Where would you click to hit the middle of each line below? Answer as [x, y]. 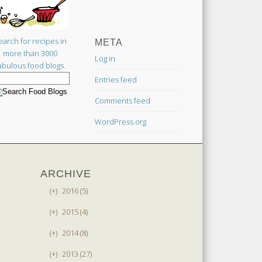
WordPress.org [120, 121]
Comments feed [122, 100]
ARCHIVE [66, 173]
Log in [105, 58]
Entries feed [116, 79]
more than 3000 [30, 53]
